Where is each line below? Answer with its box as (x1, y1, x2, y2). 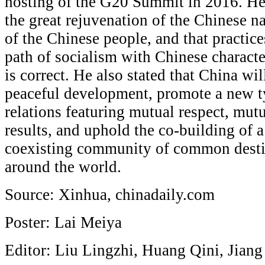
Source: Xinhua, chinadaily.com (5, 186, 215, 204)
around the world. (5, 158, 121, 176)
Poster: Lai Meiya (5, 214, 122, 232)
